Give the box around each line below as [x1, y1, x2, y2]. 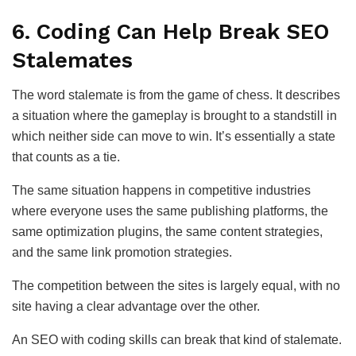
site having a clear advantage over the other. [12, 300, 260, 314]
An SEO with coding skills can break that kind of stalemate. [12, 333, 342, 347]
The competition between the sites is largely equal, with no [12, 279, 340, 293]
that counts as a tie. [12, 150, 120, 164]
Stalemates [12, 47, 133, 73]
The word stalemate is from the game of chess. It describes [12, 88, 340, 103]
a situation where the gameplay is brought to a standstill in [12, 109, 337, 123]
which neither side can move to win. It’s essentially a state [12, 130, 335, 144]
